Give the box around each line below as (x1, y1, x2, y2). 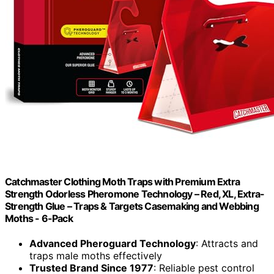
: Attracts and (196, 237, 258, 250)
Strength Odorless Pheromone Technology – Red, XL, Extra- (5, 187, 265, 200)
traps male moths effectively (29, 250, 162, 262)
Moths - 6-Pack (5, 212, 73, 224)
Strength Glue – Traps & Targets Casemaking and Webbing (5, 199, 259, 212)
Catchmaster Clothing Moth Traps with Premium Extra (5, 175, 240, 188)
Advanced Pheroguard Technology (29, 237, 196, 250)
